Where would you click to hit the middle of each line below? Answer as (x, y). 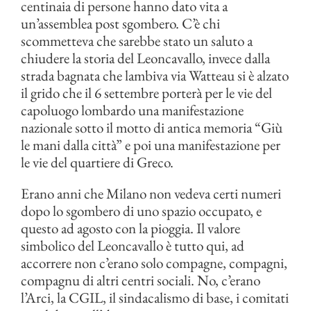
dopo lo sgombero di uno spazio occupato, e (141, 210)
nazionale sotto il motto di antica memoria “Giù (152, 127)
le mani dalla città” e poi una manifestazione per (151, 144)
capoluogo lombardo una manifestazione (132, 110)
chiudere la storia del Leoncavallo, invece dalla (145, 58)
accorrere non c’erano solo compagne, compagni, (154, 262)
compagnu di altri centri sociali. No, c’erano (141, 280)
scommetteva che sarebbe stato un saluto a (137, 40)
